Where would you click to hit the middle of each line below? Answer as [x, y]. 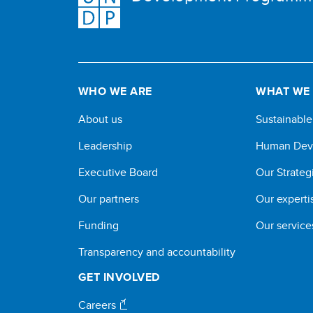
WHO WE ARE [115, 91]
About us [100, 119]
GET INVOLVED [119, 277]
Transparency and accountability [157, 252]
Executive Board [118, 172]
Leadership [105, 146]
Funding [99, 225]
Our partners [109, 199]
